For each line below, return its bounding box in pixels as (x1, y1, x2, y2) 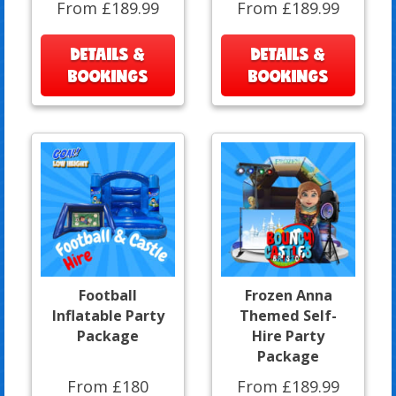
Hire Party (252, 325, 324, 346)
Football (79, 285, 137, 305)
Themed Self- (240, 305, 337, 325)
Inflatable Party (51, 305, 164, 325)
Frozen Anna (244, 285, 332, 305)
